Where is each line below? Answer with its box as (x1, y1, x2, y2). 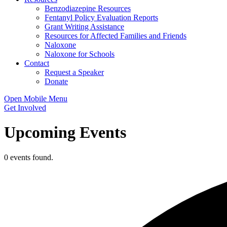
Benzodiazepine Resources (45, 4, 131, 13)
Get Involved (4, 103, 46, 112)
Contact (24, 59, 49, 67)
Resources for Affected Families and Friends (45, 31, 186, 40)
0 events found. (4, 153, 53, 162)
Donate (45, 77, 68, 86)
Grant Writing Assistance (45, 22, 124, 31)
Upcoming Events (4, 123, 126, 142)
